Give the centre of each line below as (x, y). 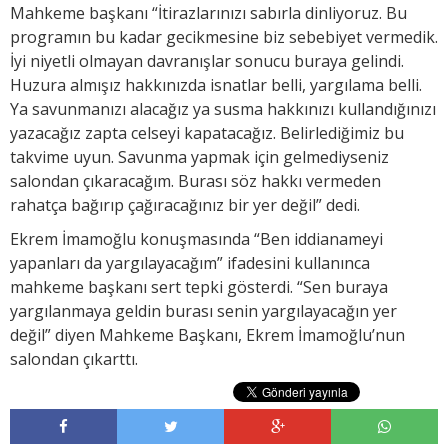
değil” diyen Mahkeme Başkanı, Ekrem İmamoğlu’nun (207, 334)
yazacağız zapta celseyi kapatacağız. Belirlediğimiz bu (207, 132)
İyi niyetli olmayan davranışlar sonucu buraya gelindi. (207, 60)
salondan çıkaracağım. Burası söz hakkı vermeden (195, 180)
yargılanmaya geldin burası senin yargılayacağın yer (203, 310)
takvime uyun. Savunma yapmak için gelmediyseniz (199, 156)
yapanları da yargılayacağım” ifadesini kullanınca (190, 262)
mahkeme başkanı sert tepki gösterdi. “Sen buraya (199, 286)
